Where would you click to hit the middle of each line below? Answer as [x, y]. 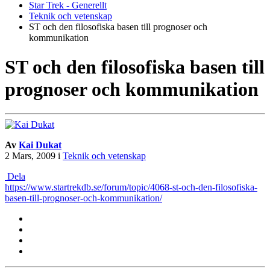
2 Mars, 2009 [30, 156]
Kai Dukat [40, 145]
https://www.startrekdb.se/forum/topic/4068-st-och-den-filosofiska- [131, 187]
